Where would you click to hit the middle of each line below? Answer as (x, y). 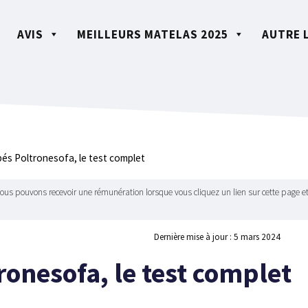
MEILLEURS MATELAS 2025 (153, 34)
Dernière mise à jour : (194, 236)
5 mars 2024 (257, 236)
